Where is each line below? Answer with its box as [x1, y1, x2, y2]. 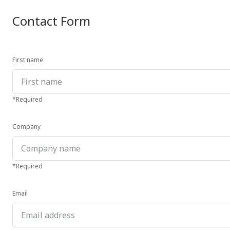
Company [12, 122, 41, 131]
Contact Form [12, 12, 90, 29]
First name [12, 55, 43, 64]
